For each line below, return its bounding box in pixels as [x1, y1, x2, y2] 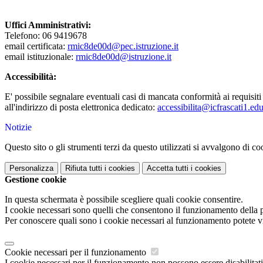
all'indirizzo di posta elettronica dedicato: [5, 102, 157, 113]
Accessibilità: [5, 72, 56, 82]
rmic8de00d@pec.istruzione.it [68, 41, 178, 52]
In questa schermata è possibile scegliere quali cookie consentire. [5, 194, 243, 205]
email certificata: [5, 41, 68, 52]
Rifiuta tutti [65, 164, 102, 173]
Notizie [5, 122, 32, 133]
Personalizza [9, 164, 53, 173]
